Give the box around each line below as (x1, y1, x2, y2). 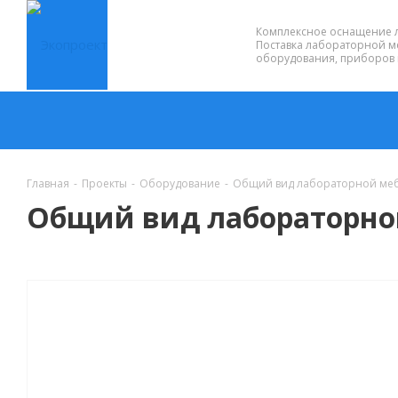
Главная (27, 176, 69, 191)
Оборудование (139, 176, 220, 191)
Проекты (82, 176, 127, 191)
